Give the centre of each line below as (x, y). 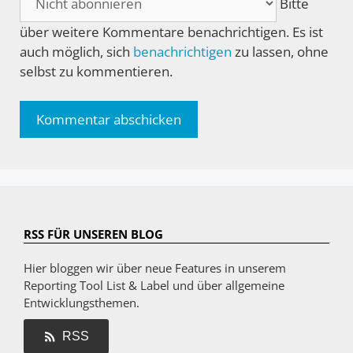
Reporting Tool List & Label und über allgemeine (154, 286)
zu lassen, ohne (280, 51)
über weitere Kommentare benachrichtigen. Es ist (171, 32)
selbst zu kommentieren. (96, 71)
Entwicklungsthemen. (82, 303)
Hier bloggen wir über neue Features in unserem (155, 268)
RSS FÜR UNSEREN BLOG (93, 234)
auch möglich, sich (76, 51)
